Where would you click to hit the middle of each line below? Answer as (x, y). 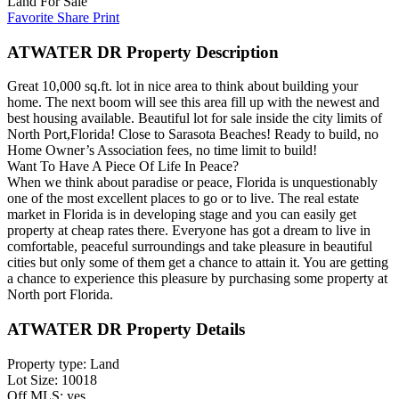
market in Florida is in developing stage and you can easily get (182, 215)
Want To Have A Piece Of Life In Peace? (123, 167)
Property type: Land (63, 363)
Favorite (32, 17)
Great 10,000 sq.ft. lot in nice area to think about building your (183, 86)
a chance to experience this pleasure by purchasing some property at (197, 279)
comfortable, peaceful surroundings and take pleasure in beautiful (190, 247)
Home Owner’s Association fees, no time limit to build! (162, 151)
